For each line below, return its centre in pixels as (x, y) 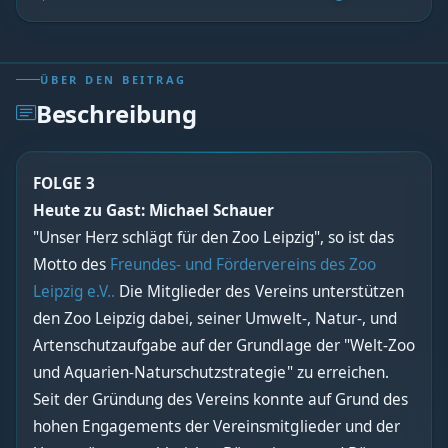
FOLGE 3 (64, 183)
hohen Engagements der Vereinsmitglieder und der (216, 426)
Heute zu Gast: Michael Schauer (154, 210)
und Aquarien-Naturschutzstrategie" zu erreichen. (211, 372)
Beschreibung (116, 113)
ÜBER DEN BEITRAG (113, 79)
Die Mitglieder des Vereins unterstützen (259, 291)
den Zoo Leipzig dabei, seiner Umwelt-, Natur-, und (215, 318)
